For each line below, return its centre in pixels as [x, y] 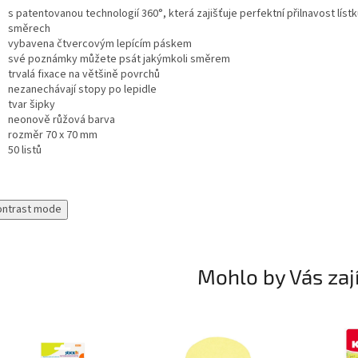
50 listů [25, 151]
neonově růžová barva [62, 120]
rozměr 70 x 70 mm [53, 135]
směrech [29, 29]
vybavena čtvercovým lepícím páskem [100, 44]
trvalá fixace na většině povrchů [84, 75]
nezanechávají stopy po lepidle [82, 90]
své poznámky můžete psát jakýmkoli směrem [119, 60]
